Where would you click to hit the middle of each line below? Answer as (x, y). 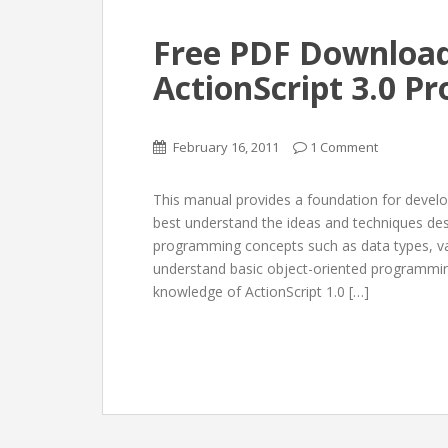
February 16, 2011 (226, 147)
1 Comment (344, 147)
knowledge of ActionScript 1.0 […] (261, 291)
